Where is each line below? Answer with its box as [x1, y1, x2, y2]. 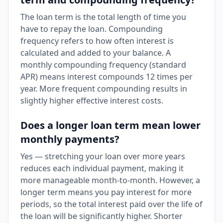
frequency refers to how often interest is [20, 35, 174, 46]
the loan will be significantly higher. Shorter [20, 211, 183, 222]
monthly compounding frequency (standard [20, 59, 186, 70]
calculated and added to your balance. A [20, 47, 171, 58]
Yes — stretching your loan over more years [20, 151, 185, 162]
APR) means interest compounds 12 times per [20, 71, 193, 82]
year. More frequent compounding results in [20, 83, 187, 94]
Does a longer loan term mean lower [20, 118, 201, 132]
